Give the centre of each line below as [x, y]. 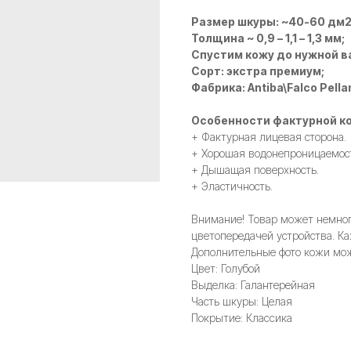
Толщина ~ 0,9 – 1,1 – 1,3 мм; [268, 38]
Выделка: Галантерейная [253, 285]
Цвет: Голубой [226, 269]
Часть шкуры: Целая [242, 302]
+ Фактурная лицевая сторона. [269, 137]
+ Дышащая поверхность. [255, 170]
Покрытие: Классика [242, 318]
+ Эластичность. [232, 186]
